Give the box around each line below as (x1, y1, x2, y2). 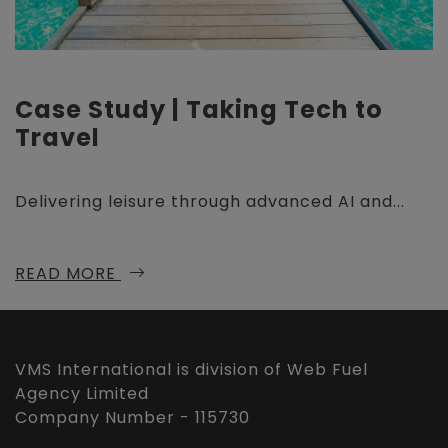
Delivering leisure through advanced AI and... (15, 190, 405, 213)
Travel (15, 121, 100, 154)
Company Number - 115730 (15, 406, 250, 429)
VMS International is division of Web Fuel (15, 358, 368, 381)
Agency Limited (15, 382, 149, 405)
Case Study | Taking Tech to (15, 93, 383, 126)
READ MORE (15, 262, 121, 285)
